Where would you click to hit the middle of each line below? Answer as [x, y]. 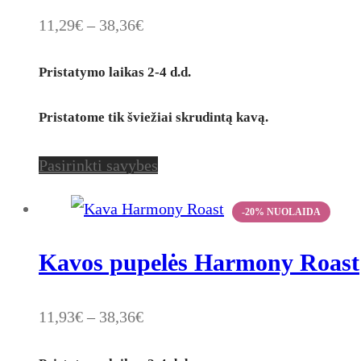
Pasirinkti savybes [98, 165]
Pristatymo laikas [91, 73]
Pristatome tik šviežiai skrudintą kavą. [154, 117]
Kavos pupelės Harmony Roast [199, 263]
